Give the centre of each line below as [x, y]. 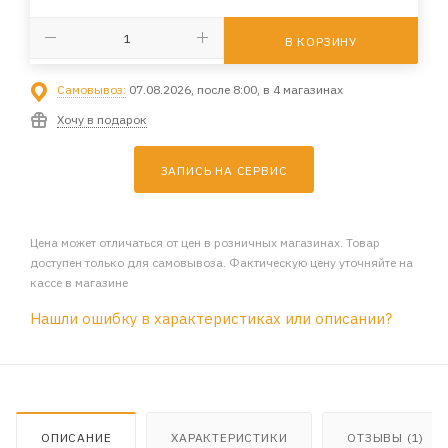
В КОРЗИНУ [321, 41]
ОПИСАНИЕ [76, 437]
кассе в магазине [79, 282]
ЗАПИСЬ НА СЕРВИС [224, 170]
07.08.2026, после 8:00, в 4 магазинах [234, 89]
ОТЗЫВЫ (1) [386, 437]
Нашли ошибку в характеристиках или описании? [211, 318]
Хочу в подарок [102, 119]
